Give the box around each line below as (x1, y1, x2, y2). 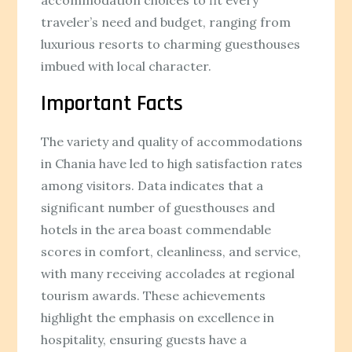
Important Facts (41, 89, 184, 118)
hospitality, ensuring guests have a (41, 331, 247, 347)
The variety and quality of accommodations (41, 133, 303, 149)
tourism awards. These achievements (41, 287, 266, 303)
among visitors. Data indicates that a (41, 177, 264, 193)
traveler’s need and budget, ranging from (41, 13, 291, 30)
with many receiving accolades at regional (41, 265, 295, 281)
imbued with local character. (41, 57, 212, 74)
